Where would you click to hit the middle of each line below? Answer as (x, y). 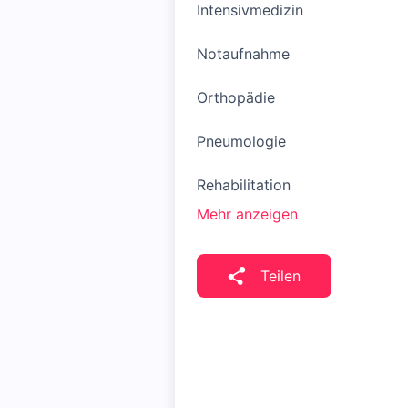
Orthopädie (236, 97)
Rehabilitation (244, 185)
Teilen (280, 276)
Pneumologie (241, 141)
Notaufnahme (243, 54)
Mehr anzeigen (247, 214)
